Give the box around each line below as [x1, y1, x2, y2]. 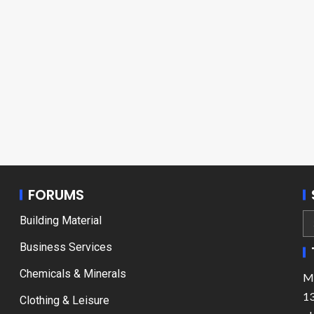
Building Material [20, 214, 102, 227]
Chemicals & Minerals [20, 267, 126, 280]
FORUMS [28, 185, 84, 205]
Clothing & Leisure [20, 294, 109, 307]
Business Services [20, 240, 112, 254]
